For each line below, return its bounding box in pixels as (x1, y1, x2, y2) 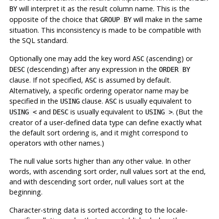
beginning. (9, 187, 43, 197)
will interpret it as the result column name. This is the (17, 4, 190, 14)
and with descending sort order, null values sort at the (9, 177, 184, 187)
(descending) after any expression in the (24, 65, 159, 74)
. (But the (172, 107, 203, 117)
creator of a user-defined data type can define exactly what (9, 118, 202, 128)
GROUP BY (100, 16, 131, 24)
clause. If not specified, (9, 75, 85, 85)
